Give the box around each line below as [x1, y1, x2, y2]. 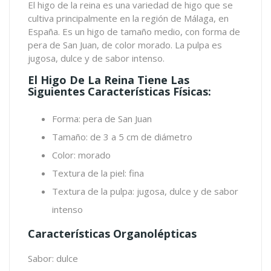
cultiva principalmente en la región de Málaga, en [28, 12, 229, 25]
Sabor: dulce [28, 252, 78, 265]
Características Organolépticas [28, 226, 197, 241]
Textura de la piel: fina [52, 167, 144, 180]
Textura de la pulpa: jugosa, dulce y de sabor [52, 185, 238, 198]
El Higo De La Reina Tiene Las [28, 73, 189, 88]
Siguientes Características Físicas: [28, 84, 211, 99]
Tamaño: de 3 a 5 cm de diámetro [52, 131, 192, 143]
